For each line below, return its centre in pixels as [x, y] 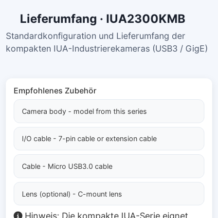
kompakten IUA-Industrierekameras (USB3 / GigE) [107, 48]
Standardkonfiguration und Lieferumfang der [96, 36]
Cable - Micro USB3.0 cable [67, 166]
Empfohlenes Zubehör [55, 91]
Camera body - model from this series [84, 111]
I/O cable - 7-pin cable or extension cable [89, 139]
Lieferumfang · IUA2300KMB [104, 19]
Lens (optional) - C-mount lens [72, 194]
